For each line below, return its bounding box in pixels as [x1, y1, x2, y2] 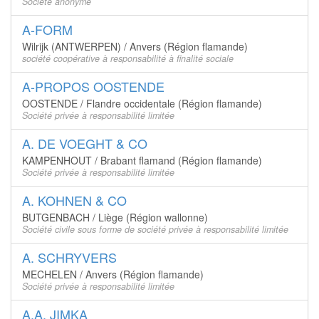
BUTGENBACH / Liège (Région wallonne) [22, 210, 208, 224]
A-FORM [22, 20, 73, 38]
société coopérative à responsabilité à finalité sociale [22, 52, 234, 65]
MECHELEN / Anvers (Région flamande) [22, 267, 204, 281]
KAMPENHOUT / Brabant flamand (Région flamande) [22, 153, 262, 167]
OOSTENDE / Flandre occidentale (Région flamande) [22, 96, 262, 110]
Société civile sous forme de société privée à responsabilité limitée [22, 223, 288, 236]
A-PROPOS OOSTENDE [22, 77, 164, 95]
